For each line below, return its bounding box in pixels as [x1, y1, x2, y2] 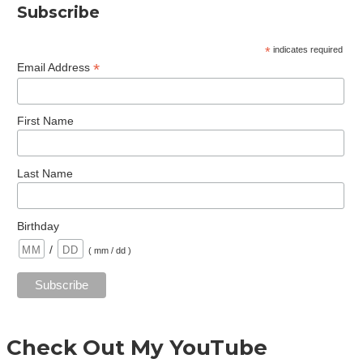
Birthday [16, 219, 59, 233]
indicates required [271, 44, 344, 54]
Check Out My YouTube [6, 334, 267, 361]
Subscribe [16, 2, 100, 22]
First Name [16, 114, 74, 128]
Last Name [16, 166, 73, 180]
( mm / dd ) [88, 245, 131, 255]
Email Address [16, 60, 93, 74]
